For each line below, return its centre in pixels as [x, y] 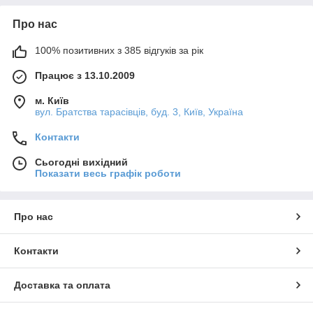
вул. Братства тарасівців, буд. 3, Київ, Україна [139, 111]
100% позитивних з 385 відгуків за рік [119, 50]
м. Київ [52, 100]
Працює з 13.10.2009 [85, 75]
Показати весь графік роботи [108, 173]
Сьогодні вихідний [81, 162]
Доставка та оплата [62, 285]
